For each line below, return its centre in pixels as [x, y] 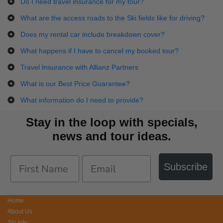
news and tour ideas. [111, 136]
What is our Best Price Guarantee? [75, 84]
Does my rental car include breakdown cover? [93, 34]
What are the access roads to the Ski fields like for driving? [112, 18]
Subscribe [186, 167]
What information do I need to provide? [82, 100]
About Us [20, 212]
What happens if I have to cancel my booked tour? [100, 51]
